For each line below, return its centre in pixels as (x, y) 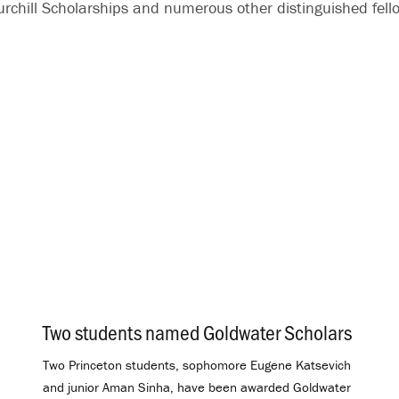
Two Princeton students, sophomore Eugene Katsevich (197, 364)
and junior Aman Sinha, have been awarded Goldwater (197, 387)
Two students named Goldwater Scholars (197, 331)
